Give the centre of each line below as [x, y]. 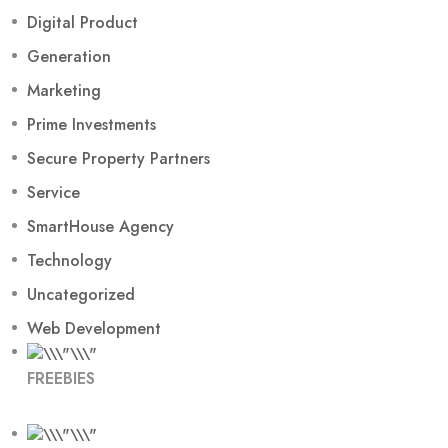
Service [53, 193]
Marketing [64, 91]
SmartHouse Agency [100, 227]
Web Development [94, 329]
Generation [69, 57]
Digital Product [82, 23]
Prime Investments [91, 125]
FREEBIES [61, 378]
